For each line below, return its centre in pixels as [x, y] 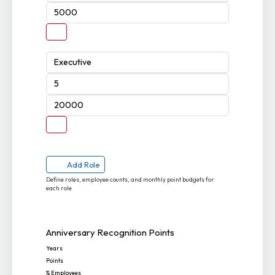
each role [59, 188]
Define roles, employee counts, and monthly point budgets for [130, 180]
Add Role [83, 165]
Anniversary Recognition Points [110, 233]
